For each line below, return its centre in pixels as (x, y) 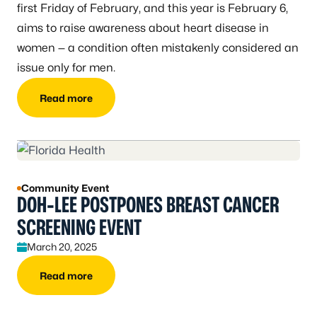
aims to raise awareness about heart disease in (143, 28)
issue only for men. (66, 68)
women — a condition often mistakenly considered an (158, 48)
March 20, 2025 (62, 247)
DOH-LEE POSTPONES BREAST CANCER (148, 205)
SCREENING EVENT (79, 227)
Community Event (65, 188)
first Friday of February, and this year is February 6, (152, 8)
